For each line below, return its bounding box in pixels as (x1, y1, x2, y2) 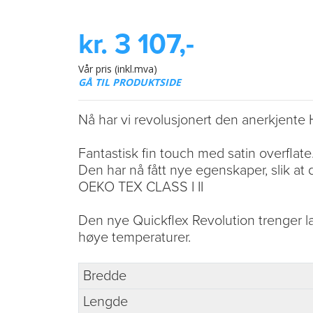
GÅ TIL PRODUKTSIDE (78, 75, 181, 89)
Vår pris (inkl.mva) (78, 61, 157, 75)
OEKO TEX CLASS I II (78, 178, 203, 196)
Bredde (83, 267, 126, 284)
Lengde (83, 293, 128, 310)
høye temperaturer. (78, 228, 191, 246)
